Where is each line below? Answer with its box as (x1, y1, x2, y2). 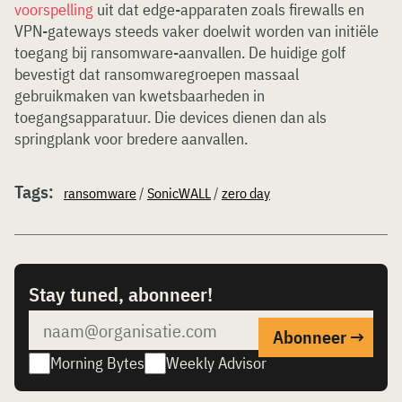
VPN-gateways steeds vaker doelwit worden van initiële (14, 21, 379, 41)
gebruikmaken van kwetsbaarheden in (14, 85, 265, 106)
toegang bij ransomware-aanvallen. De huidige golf (14, 42, 345, 63)
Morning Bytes (50, 353, 144, 373)
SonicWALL (147, 184, 211, 202)
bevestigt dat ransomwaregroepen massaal (14, 64, 299, 84)
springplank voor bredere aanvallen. (14, 128, 248, 149)
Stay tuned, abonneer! (29, 281, 213, 307)
